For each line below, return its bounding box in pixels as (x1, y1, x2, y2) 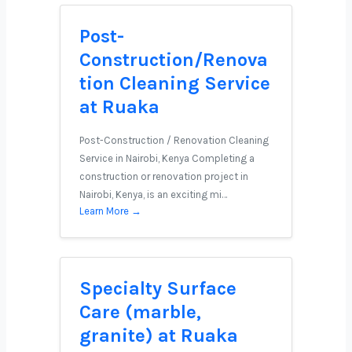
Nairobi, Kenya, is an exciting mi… (79, 189, 227, 200)
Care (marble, (79, 301, 201, 323)
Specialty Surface (79, 277, 236, 299)
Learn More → (79, 205, 141, 217)
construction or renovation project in (79, 170, 248, 182)
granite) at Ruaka (79, 324, 238, 346)
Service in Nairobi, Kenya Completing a (79, 152, 255, 164)
